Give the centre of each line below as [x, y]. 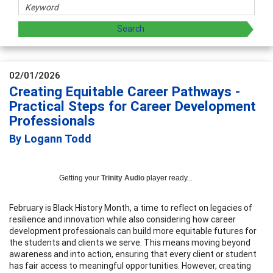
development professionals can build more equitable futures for [133, 231]
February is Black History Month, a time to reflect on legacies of [131, 207]
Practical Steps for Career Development [133, 106]
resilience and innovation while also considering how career [122, 219]
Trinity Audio [123, 178]
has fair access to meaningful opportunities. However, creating [130, 265]
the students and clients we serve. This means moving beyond [130, 242]
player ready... [168, 178]
